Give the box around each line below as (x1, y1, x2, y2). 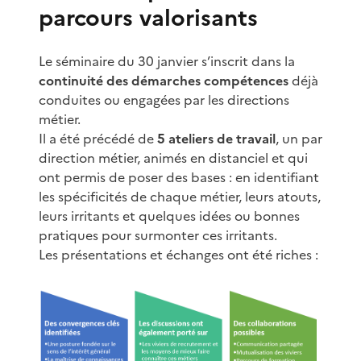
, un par (276, 128, 322, 148)
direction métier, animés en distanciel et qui (39, 147, 308, 168)
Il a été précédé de (39, 128, 157, 148)
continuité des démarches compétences (39, 70, 288, 90)
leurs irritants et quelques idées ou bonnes (39, 205, 300, 226)
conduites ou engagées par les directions (39, 89, 289, 110)
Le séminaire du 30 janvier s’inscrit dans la (39, 51, 295, 71)
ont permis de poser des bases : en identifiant (39, 167, 319, 187)
